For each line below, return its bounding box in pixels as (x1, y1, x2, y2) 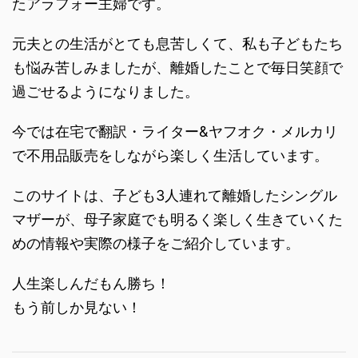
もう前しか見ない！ (12, 299, 141, 316)
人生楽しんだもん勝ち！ (12, 275, 170, 292)
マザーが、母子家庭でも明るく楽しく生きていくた (12, 211, 343, 228)
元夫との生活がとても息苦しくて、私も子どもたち (12, 35, 343, 52)
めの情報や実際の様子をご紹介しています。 (12, 235, 300, 252)
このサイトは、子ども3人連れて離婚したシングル (12, 187, 337, 204)
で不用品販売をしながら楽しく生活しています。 (12, 147, 328, 164)
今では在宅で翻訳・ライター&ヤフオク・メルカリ (12, 123, 338, 140)
